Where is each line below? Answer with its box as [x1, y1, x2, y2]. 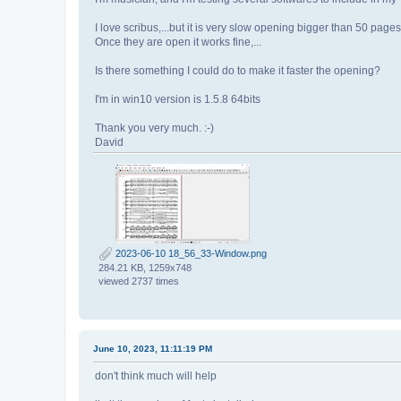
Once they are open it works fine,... [95, 36, 261, 49]
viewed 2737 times [98, 276, 179, 287]
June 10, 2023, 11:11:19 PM [93, 344, 212, 354]
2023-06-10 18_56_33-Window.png [113, 248, 267, 260]
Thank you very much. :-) [95, 122, 214, 135]
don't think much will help [95, 370, 217, 383]
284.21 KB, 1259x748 [98, 262, 192, 274]
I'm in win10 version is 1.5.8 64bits [95, 93, 260, 107]
